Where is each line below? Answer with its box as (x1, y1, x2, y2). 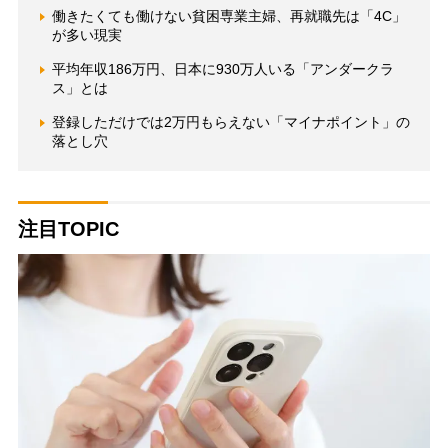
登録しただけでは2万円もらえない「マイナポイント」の (51, 114, 410, 131)
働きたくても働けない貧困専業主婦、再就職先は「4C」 (51, 8, 406, 25)
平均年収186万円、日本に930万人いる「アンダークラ (51, 61, 394, 78)
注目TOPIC (17, 218, 119, 241)
